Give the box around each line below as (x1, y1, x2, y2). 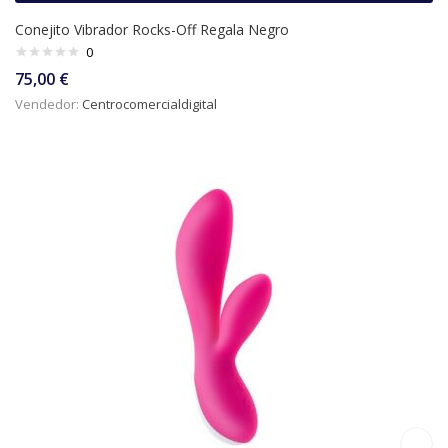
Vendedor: (15, 95, 82, 114)
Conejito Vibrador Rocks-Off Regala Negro (15, 20, 289, 40)
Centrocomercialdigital (82, 95, 217, 114)
